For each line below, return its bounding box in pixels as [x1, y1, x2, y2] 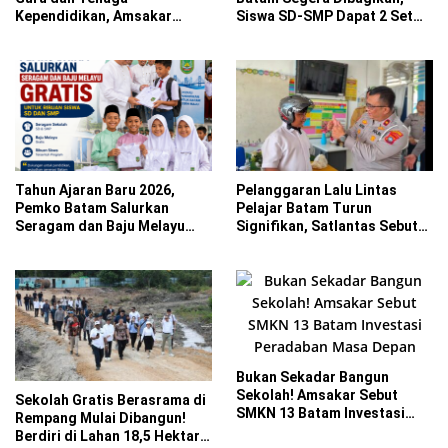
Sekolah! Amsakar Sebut [236, 387, 398, 404]
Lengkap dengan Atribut [236, 26, 396, 43]
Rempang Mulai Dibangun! [15, 410, 186, 427]
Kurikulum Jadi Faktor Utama [236, 236, 431, 253]
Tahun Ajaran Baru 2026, [15, 182, 175, 199]
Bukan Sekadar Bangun [236, 369, 389, 386]
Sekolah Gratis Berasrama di [15, 392, 206, 409]
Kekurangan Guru [15, 44, 130, 61]
